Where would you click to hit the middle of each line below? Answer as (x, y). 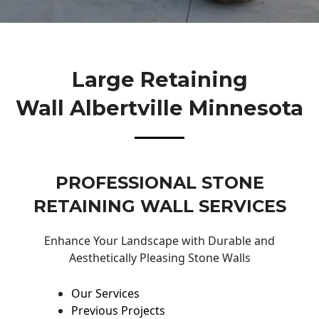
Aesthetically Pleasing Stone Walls (159, 258)
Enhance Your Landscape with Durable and (159, 241)
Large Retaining (159, 79)
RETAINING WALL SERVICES (159, 206)
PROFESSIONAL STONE (159, 183)
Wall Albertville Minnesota (159, 108)
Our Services (105, 293)
